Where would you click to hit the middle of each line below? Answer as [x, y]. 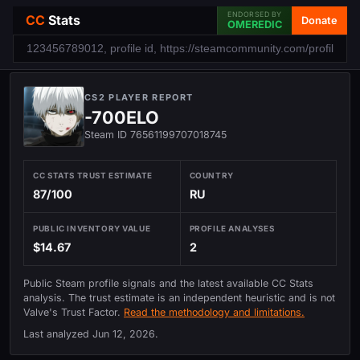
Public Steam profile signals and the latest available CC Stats [168, 284]
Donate [319, 20]
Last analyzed [58, 333]
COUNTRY [211, 176]
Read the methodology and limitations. [214, 313]
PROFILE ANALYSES [232, 228]
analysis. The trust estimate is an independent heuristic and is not [179, 298]
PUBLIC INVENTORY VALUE [92, 228]
